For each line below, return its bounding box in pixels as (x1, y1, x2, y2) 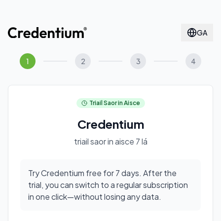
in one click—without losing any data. (28, 191, 161, 202)
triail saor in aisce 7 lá (74, 136, 147, 147)
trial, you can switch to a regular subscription (28, 180, 188, 190)
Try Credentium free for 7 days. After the (28, 168, 177, 178)
